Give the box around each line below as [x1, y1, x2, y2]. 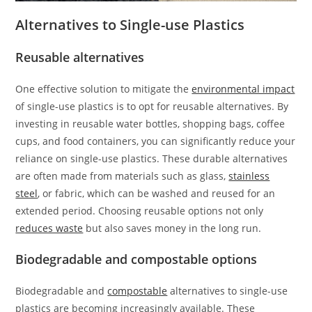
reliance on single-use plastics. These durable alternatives [15, 152, 288, 166]
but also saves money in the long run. [83, 221, 262, 235]
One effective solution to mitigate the [15, 82, 192, 96]
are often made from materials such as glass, [15, 169, 229, 183]
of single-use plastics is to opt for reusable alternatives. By [15, 100, 289, 114]
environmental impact [192, 82, 295, 96]
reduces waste [15, 221, 84, 235]
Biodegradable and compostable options [15, 251, 258, 268]
